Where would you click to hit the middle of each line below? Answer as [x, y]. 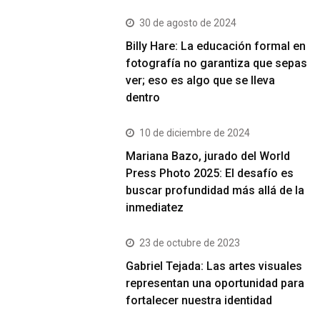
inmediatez [155, 207]
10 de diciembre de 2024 [195, 133]
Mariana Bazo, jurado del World [208, 156]
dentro [143, 97]
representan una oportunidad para [215, 283]
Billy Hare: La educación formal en [216, 46]
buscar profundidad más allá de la [215, 190]
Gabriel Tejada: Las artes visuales [214, 266]
